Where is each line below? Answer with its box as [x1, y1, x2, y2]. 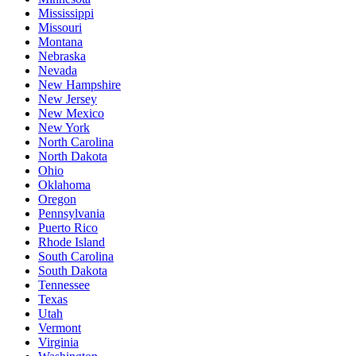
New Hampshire [38, 77, 121, 91]
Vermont [38, 320, 81, 335]
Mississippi [38, 6, 94, 20]
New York [38, 120, 90, 134]
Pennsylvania [38, 206, 105, 220]
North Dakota [38, 149, 107, 163]
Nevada [38, 63, 77, 77]
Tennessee [38, 277, 90, 292]
